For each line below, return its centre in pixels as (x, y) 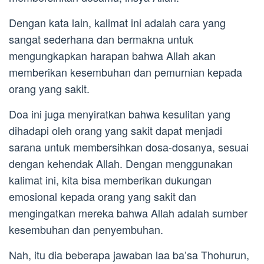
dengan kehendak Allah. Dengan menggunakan (121, 164)
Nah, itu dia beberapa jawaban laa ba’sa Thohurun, (129, 255)
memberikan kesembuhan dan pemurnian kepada (126, 72)
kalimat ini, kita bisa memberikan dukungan (110, 180)
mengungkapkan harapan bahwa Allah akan (112, 56)
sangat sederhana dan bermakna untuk (101, 39)
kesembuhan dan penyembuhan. (86, 230)
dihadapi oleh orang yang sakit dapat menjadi (115, 131)
